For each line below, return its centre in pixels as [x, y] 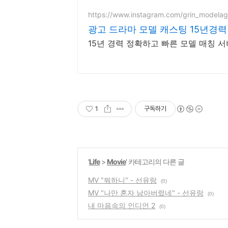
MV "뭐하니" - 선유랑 [122, 180]
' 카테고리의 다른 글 [155, 162]
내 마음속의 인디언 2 [122, 205]
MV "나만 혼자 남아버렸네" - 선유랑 [146, 193]
